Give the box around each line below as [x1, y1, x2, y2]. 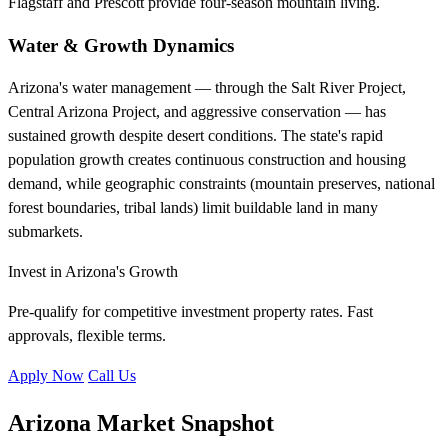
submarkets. [8, 222, 83, 240]
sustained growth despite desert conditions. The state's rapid [8, 126, 383, 144]
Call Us [88, 366, 136, 384]
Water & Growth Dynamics [8, 35, 234, 57]
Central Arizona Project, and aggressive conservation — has [8, 102, 386, 120]
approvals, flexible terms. [8, 326, 166, 344]
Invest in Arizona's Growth [8, 262, 178, 280]
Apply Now [8, 366, 84, 384]
